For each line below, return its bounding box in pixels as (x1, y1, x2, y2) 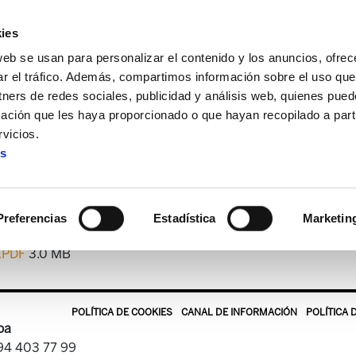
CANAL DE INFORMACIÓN (181, 307, 297, 318)
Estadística (153, 211, 216, 225)
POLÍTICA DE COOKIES (72, 307, 172, 318)
